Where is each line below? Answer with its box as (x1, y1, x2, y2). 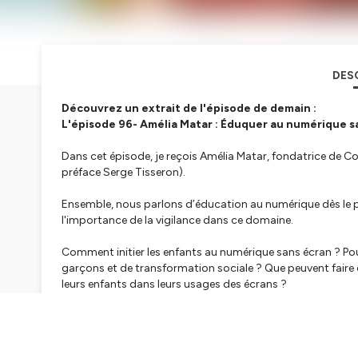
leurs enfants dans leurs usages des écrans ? (62, 277, 287, 292)
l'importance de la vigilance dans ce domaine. (62, 213, 293, 228)
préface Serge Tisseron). (62, 165, 185, 180)
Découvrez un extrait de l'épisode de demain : (62, 101, 316, 116)
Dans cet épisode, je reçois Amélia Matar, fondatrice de (62, 149, 344, 164)
